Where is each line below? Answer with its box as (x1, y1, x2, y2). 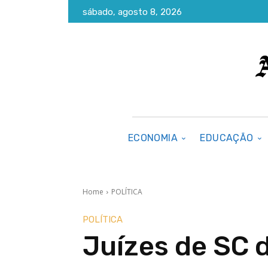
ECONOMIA (127, 132, 178, 144)
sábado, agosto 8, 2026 (83, 7, 182, 18)
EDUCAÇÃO (200, 132, 254, 144)
